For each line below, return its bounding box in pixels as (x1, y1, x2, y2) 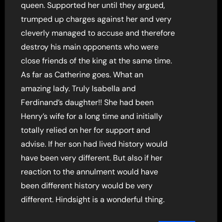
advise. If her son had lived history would (21, 138, 168, 149)
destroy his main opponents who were (21, 41, 159, 52)
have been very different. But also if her (21, 152, 163, 163)
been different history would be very (21, 180, 153, 191)
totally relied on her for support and (21, 124, 151, 135)
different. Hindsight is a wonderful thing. (21, 194, 165, 205)
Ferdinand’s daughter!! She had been (21, 97, 154, 108)
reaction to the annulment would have (21, 166, 159, 177)
